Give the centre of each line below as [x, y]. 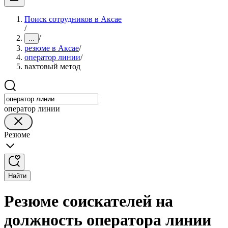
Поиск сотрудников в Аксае [73, 19]
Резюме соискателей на [89, 201]
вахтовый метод [52, 66]
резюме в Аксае [52, 48]
